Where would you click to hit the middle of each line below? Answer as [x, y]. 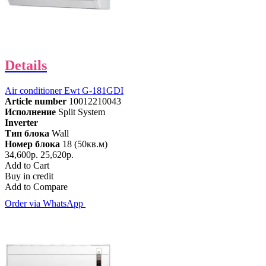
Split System [82, 112]
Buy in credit [29, 176]
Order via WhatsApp [45, 204]
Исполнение [30, 112]
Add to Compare [36, 187]
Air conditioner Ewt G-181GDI [64, 91]
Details [26, 66]
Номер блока [32, 144]
